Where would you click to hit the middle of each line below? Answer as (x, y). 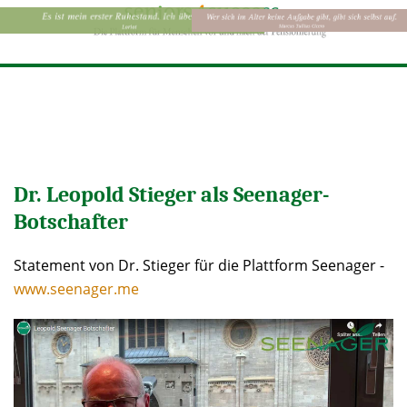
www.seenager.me (76, 289)
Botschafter (71, 222)
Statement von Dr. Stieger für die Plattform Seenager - (199, 266)
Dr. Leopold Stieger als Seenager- (171, 195)
